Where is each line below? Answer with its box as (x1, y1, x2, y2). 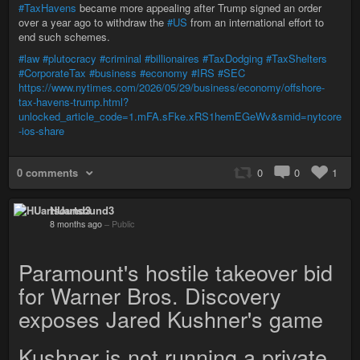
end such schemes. (18, 29, 110, 44)
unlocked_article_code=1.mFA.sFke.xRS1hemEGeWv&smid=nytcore (18, 108, 342, 124)
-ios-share (18, 123, 64, 138)
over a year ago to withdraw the (18, 14, 167, 30)
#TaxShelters (266, 51, 327, 66)
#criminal (100, 51, 141, 66)
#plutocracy (43, 51, 96, 66)
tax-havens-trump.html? (18, 94, 129, 109)
